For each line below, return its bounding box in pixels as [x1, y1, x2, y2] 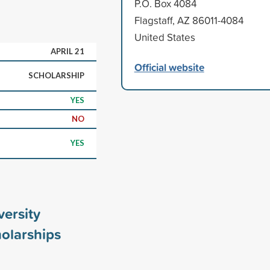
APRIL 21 [51, 46, 84, 56]
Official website [134, 59, 204, 75]
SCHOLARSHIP [28, 70, 84, 80]
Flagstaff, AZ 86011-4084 [134, 13, 243, 27]
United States [134, 30, 195, 44]
